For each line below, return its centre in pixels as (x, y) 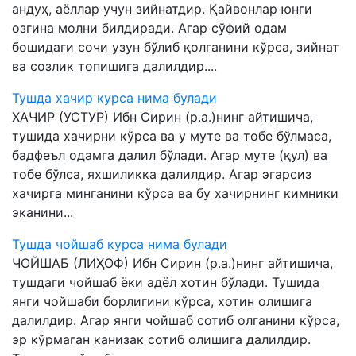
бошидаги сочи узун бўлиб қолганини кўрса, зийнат (176, 47)
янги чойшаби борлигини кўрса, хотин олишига (162, 301)
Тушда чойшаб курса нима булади (120, 244)
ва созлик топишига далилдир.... (114, 66)
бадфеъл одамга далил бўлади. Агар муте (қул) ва (170, 155)
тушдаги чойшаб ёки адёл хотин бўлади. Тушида (166, 282)
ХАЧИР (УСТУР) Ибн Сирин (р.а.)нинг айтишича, (163, 117)
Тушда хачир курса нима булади (114, 98)
